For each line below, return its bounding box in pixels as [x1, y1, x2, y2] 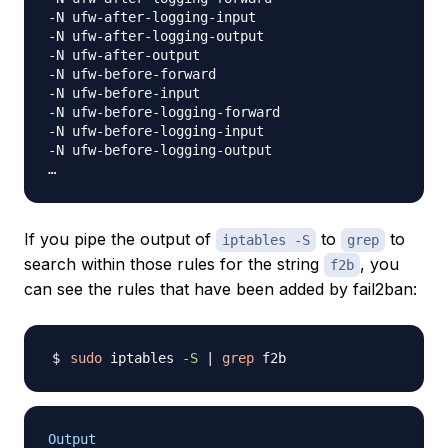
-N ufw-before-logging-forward [48, 104, 280, 121]
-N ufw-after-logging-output [48, 28, 264, 45]
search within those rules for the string [24, 254, 324, 275]
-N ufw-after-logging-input [48, 9, 256, 26]
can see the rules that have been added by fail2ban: [24, 279, 417, 300]
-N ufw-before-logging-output [48, 142, 272, 159]
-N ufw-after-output [48, 47, 200, 64]
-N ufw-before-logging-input [48, 123, 264, 140]
